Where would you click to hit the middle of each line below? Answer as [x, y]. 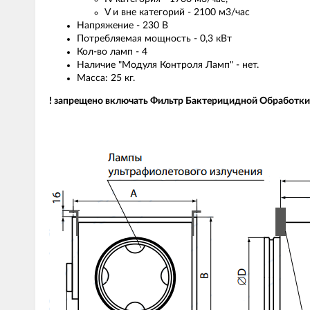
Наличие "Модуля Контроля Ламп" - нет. [168, 65]
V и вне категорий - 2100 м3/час [177, 12]
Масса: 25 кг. [106, 78]
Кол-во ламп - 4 [112, 52]
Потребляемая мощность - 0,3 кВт [154, 39]
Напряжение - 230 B [122, 26]
